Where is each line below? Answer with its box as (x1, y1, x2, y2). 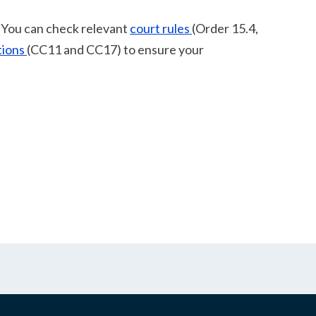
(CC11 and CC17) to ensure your (27, 42, 204, 57)
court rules (130, 20, 192, 36)
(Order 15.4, (192, 20, 258, 36)
